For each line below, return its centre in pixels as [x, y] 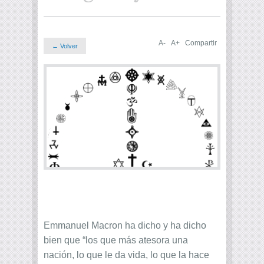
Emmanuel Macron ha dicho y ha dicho [125, 226]
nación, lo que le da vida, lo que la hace [126, 255]
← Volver [65, 46]
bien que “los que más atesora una [116, 240]
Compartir [201, 43]
